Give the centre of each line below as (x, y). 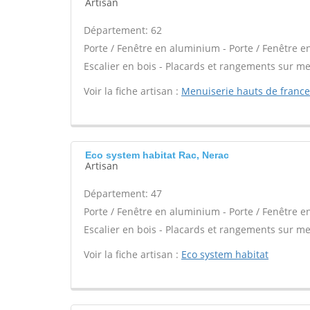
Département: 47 (123, 193)
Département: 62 (123, 30)
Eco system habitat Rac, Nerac (157, 155)
